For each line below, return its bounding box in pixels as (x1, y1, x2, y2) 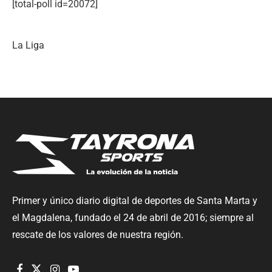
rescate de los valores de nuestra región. (12, 228, 183, 240)
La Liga (12, 39, 44, 51)
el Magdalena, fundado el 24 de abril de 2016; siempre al (12, 211, 254, 223)
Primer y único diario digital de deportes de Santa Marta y (12, 194, 257, 206)
